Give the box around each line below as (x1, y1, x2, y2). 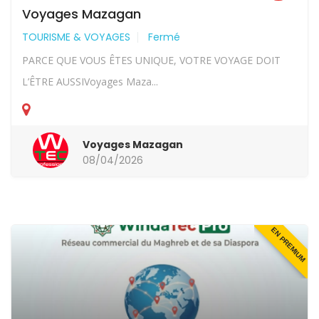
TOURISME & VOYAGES (22, 29, 130, 44)
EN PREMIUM (269, 225, 308, 263)
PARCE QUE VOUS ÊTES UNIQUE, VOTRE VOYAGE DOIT (22, 53, 281, 67)
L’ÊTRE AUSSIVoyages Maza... (22, 74, 158, 88)
